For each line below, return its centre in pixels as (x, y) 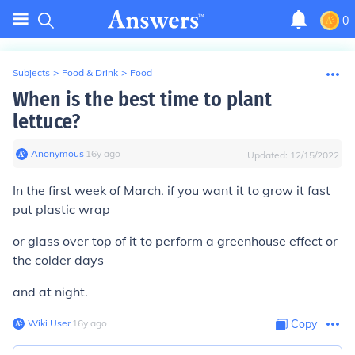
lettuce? (46, 122)
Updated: (269, 155)
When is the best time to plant (142, 99)
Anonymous (57, 153)
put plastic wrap (61, 209)
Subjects (31, 73)
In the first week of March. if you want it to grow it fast (172, 190)
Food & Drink (90, 73)
